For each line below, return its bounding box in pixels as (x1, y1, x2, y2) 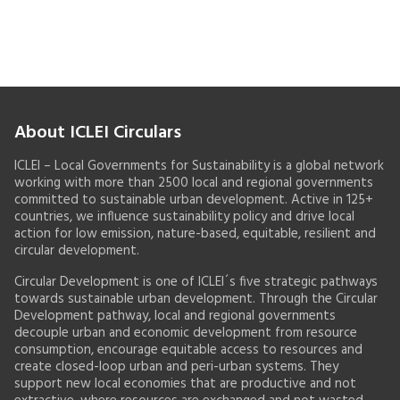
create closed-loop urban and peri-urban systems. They (14, 356, 338, 378)
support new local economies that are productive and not (14, 373, 356, 395)
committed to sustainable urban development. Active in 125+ (14, 189, 373, 211)
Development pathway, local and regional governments (14, 305, 336, 327)
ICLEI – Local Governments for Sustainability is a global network (14, 155, 384, 177)
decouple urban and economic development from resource (14, 322, 357, 344)
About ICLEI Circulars (14, 119, 181, 147)
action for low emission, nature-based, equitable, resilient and (14, 223, 376, 245)
